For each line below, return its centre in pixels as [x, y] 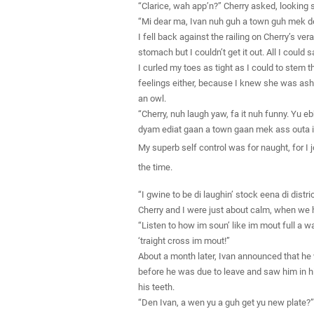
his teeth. [156, 287]
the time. [155, 167]
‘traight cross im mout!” [184, 240]
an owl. [152, 98]
